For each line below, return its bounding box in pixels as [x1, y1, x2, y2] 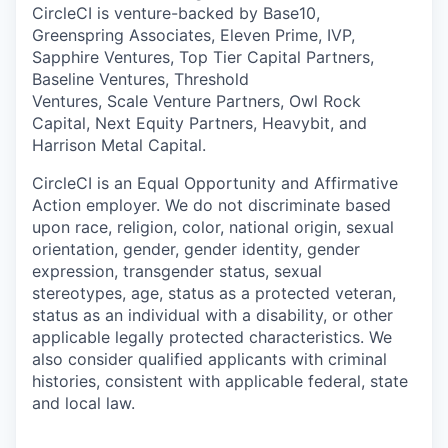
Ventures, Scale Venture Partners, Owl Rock [32, 90, 361, 111]
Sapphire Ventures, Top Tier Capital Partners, [32, 46, 374, 67]
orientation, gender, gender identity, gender [32, 238, 360, 259]
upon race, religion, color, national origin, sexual [32, 216, 394, 237]
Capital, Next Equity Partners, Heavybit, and [32, 112, 367, 133]
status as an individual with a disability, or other [32, 304, 393, 325]
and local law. [32, 392, 135, 413]
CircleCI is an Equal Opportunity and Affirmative [32, 172, 398, 193]
